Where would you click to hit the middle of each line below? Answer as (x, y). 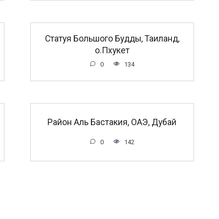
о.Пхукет (112, 50)
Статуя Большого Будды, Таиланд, (112, 38)
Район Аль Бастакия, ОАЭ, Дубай (112, 122)
